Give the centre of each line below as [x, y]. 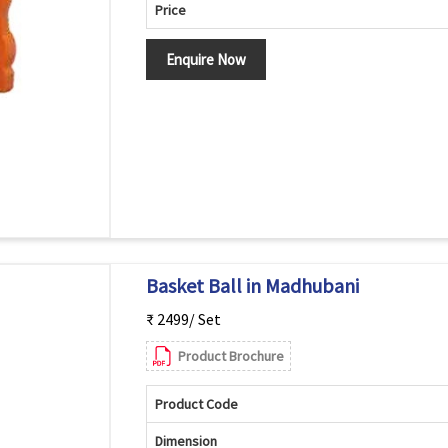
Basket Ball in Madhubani [252, 285]
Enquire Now [205, 59]
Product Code [196, 404]
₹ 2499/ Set [183, 319]
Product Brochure [230, 356]
